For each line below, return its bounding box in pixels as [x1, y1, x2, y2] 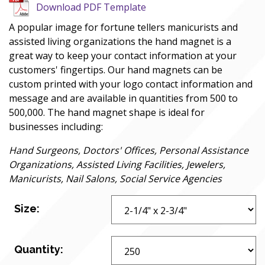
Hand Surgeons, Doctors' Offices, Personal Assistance [9, 144, 248, 157]
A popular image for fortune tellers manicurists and [9, 21, 238, 34]
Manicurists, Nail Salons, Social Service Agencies [9, 172, 222, 185]
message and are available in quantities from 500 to [9, 92, 238, 105]
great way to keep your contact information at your [9, 49, 237, 62]
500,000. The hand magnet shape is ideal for [9, 106, 205, 119]
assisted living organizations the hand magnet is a [9, 35, 231, 48]
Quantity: [14, 243, 63, 256]
